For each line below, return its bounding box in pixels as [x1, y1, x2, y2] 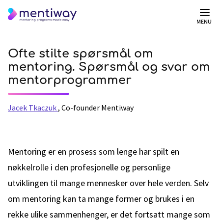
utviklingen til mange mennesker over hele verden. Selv [8, 177, 209, 189]
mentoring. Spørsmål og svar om [8, 60, 210, 74]
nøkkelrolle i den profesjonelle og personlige [8, 162, 170, 173]
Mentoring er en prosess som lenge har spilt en [8, 146, 179, 157]
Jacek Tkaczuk [8, 103, 56, 112]
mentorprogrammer [8, 74, 132, 87]
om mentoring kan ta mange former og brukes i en [8, 193, 194, 204]
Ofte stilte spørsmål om [8, 47, 153, 60]
